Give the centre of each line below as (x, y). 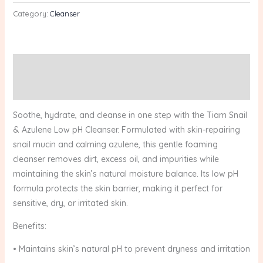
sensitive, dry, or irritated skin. (70, 203)
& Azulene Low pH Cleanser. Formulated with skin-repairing (126, 130)
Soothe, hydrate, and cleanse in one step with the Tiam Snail (130, 115)
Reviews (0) (36, 88)
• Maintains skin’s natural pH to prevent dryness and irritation (131, 249)
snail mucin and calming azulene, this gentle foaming (115, 145)
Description (34, 65)
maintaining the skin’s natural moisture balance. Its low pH (125, 174)
